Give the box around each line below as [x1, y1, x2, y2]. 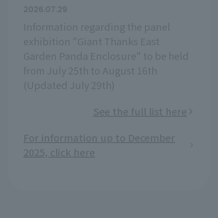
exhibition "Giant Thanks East [23, 34, 160, 49]
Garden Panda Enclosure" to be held [23, 49, 189, 63]
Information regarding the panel [23, 19, 170, 34]
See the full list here [93, 104, 187, 119]
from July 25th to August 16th [23, 63, 157, 78]
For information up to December [23, 130, 175, 145]
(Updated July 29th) [23, 78, 115, 92]
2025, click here [23, 145, 95, 160]
